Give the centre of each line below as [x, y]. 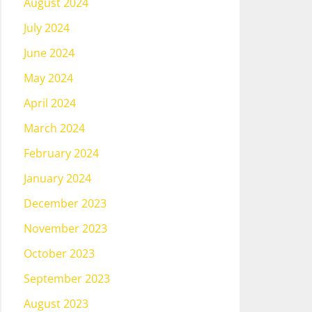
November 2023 [65, 228]
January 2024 [57, 178]
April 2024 [50, 103]
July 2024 [47, 28]
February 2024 [61, 153]
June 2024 [49, 53]
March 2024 [54, 128]
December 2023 [65, 203]
